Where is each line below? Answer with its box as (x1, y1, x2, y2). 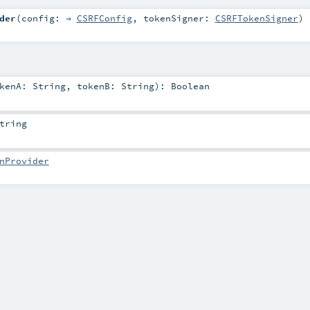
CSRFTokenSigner (215, 12, 298, 24)
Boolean (170, 80, 210, 91)
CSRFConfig (76, 12, 132, 24)
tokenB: (76, 80, 121, 91)
